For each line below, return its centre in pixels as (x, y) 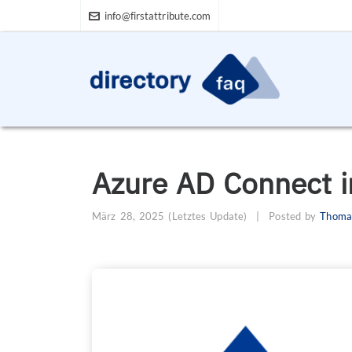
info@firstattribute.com (158, 16)
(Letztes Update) (206, 216)
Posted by (293, 216)
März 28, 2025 (128, 216)
